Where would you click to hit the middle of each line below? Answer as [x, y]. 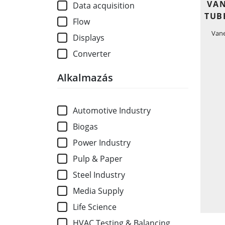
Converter [92, 54]
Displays [89, 38]
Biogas [86, 127]
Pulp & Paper [98, 159]
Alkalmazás [85, 78]
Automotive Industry [112, 111]
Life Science [95, 207]
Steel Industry [99, 175]
